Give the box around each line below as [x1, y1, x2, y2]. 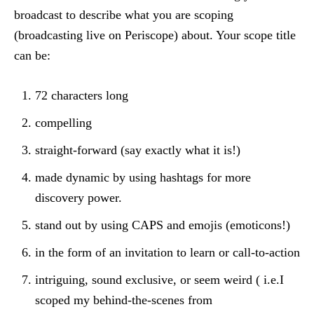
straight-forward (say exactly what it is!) [35, 143, 240, 157]
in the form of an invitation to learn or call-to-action [35, 245, 300, 259]
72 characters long [35, 88, 128, 102]
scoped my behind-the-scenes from [35, 293, 212, 307]
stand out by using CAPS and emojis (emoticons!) [35, 218, 290, 232]
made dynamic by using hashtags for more [35, 170, 251, 184]
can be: [14, 48, 50, 62]
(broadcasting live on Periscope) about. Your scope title [14, 28, 296, 42]
